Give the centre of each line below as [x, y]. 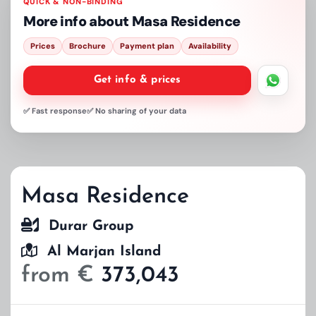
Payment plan [147, 46]
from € [61, 276]
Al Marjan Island [99, 252]
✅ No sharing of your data [136, 111]
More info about [78, 21]
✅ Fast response [55, 111]
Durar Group [86, 226]
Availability [210, 46]
